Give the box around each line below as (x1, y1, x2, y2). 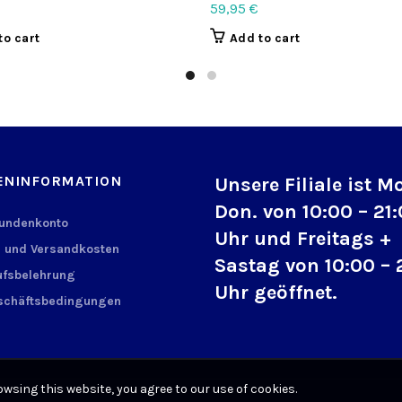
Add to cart (230, 30, 301, 46)
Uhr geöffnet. (214, 280, 337, 304)
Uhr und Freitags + (214, 226, 391, 250)
